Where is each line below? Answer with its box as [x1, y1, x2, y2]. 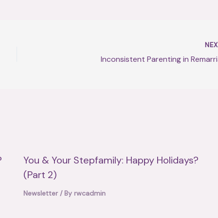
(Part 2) [23, 168, 57, 181]
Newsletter [23, 188, 58, 198]
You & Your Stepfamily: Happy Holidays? [23, 153, 199, 166]
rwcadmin [73, 188, 106, 198]
